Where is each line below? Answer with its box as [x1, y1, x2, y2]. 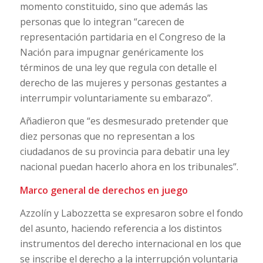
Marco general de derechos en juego [19, 183, 188, 197]
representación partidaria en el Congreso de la [19, 30, 225, 43]
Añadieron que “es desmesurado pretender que [19, 114, 228, 128]
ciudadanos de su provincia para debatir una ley [19, 145, 230, 159]
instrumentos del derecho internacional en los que [19, 237, 241, 251]
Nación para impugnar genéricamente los [19, 45, 204, 59]
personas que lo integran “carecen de [19, 15, 184, 28]
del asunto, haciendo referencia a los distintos [19, 222, 222, 235]
